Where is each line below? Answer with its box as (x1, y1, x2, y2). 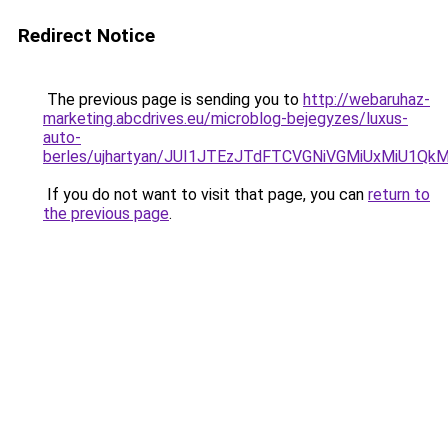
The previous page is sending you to (43, 90, 303, 109)
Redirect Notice (18, 24, 155, 47)
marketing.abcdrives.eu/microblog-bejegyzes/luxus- (43, 109, 408, 128)
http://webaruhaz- (303, 90, 430, 109)
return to (368, 185, 430, 204)
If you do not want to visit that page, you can (43, 185, 368, 204)
